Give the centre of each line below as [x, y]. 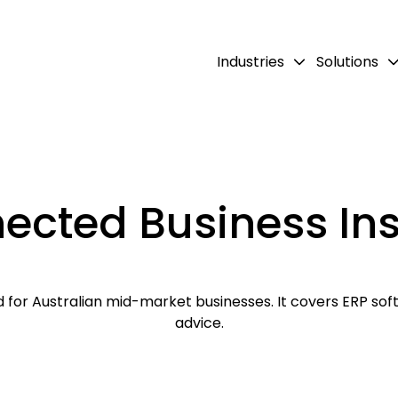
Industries [251, 61]
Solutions [347, 61]
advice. [199, 323]
